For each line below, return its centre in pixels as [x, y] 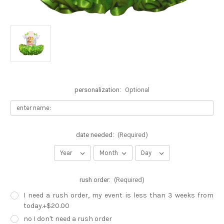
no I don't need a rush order [67, 218]
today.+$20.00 [46, 205]
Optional [137, 90]
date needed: [95, 134]
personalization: [98, 90]
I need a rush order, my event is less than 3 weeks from [118, 195]
